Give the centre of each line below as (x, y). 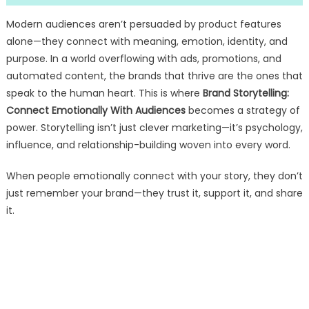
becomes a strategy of (242, 111)
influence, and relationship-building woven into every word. (148, 145)
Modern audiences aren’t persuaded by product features (143, 24)
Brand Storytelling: (246, 93)
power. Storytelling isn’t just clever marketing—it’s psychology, (154, 128)
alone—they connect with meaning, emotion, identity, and (147, 42)
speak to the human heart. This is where (104, 93)
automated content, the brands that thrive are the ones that (154, 76)
